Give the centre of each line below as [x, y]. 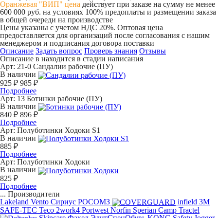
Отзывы [153, 51]
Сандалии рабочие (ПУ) [73, 67]
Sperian [145, 210]
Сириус [63, 201]
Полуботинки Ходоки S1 [59, 130]
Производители [34, 194]
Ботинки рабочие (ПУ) [64, 98]
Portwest [95, 210]
